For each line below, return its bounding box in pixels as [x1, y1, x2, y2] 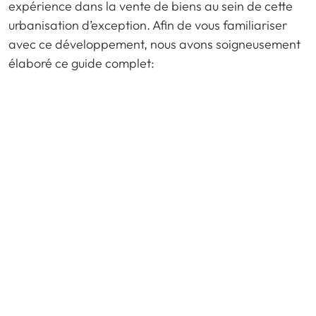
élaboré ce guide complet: [8, 54, 154, 71]
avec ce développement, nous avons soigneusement [8, 35, 300, 52]
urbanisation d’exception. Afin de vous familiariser [8, 16, 287, 33]
